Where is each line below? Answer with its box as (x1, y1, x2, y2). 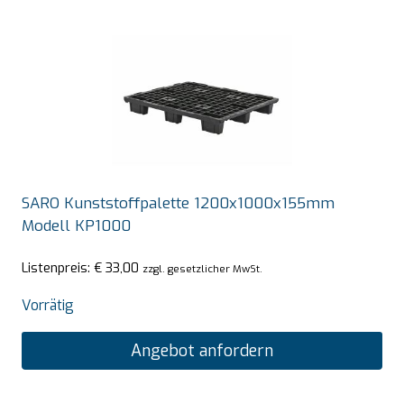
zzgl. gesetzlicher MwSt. (142, 261, 262, 276)
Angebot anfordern (131, 339, 273, 362)
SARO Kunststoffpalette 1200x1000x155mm (22, 193, 335, 215)
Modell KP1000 (22, 216, 131, 237)
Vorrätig (22, 295, 74, 315)
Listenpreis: (22, 258, 94, 277)
